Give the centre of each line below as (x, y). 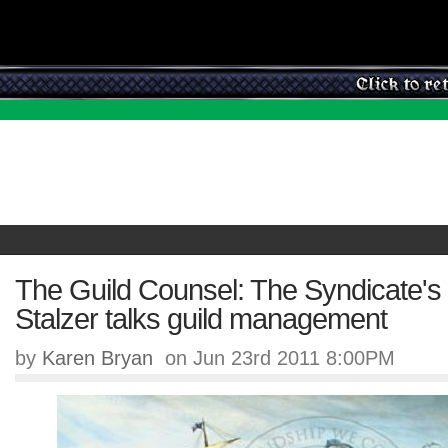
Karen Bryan (97, 357)
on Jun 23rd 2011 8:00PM (274, 357)
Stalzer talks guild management (201, 318)
